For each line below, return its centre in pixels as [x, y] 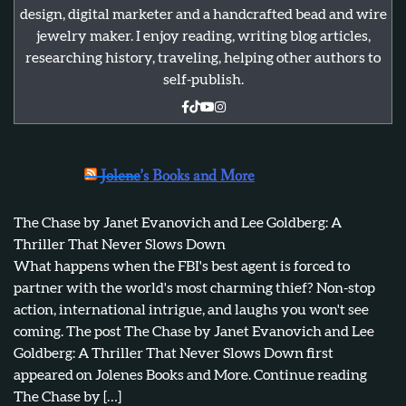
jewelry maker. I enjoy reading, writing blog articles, [203, 36]
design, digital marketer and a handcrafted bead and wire [203, 14]
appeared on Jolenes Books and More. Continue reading [190, 375]
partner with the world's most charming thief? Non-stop [194, 288]
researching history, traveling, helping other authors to [203, 58]
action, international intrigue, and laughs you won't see [191, 310]
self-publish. [203, 80]
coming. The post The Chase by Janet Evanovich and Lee [194, 332]
